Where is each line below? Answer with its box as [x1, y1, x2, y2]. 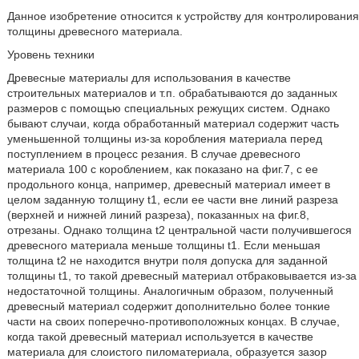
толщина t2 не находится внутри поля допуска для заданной [6, 254, 328, 267]
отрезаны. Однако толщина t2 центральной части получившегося [6, 224, 352, 236]
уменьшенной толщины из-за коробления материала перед [6, 132, 322, 145]
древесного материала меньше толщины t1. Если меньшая [6, 239, 321, 252]
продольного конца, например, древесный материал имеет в [6, 178, 330, 191]
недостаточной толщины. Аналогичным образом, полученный [6, 284, 333, 297]
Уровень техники [6, 48, 95, 61]
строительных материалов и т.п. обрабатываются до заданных [6, 87, 337, 99]
